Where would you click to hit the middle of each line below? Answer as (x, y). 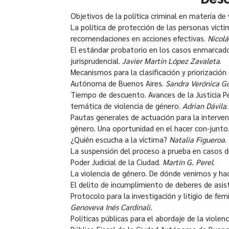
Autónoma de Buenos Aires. (118, 83)
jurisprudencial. (96, 60)
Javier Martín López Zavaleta (171, 60)
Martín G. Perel (188, 162)
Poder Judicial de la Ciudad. (117, 162)
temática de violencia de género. (127, 105)
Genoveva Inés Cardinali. (111, 207)
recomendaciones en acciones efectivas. (139, 38)
